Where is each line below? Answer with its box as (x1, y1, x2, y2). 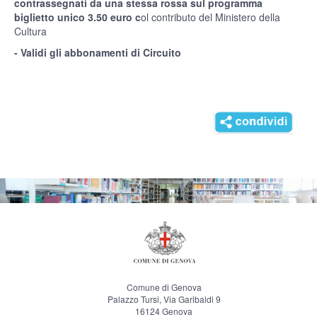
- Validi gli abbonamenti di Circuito (14, 45, 181, 60)
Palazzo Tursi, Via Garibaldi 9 (107, 293, 221, 306)
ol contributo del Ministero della (141, 10, 280, 25)
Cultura (14, 24, 47, 39)
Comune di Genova (126, 281, 202, 294)
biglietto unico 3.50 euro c (14, 10, 141, 25)
